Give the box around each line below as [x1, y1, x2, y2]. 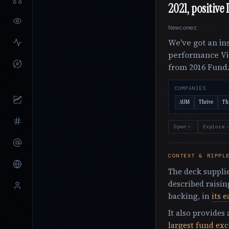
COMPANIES [175, 84, 206, 91]
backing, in [168, 190, 212, 201]
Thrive [199, 98, 213, 106]
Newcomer [168, 23, 197, 32]
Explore [203, 123, 225, 130]
